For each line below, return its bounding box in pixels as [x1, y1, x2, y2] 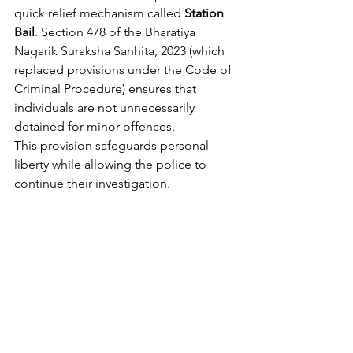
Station [184, 6, 227, 20]
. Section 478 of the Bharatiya [35, 24, 199, 39]
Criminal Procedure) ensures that [14, 81, 199, 96]
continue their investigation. [14, 176, 170, 191]
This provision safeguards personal [14, 138, 212, 153]
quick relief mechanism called [14, 6, 184, 20]
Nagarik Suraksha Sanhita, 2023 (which [14, 43, 228, 58]
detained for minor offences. [14, 119, 175, 134]
